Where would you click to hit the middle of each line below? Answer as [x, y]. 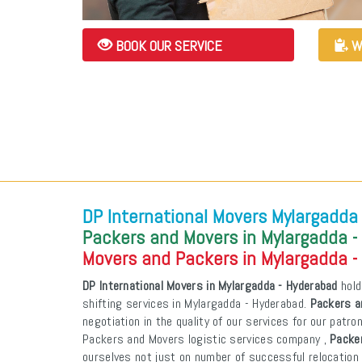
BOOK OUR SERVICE [167, 46]
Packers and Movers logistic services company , [206, 339]
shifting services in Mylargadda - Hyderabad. [196, 303]
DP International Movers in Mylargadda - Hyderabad [210, 286]
